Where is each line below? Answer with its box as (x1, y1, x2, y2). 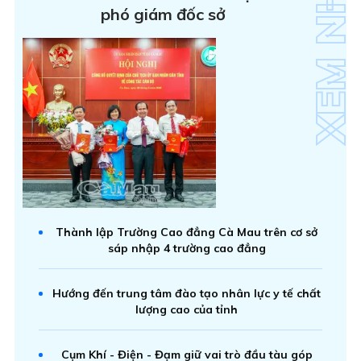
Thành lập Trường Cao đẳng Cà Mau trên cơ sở (56, 224, 317, 239)
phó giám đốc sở (101, 3, 226, 24)
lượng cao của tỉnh (135, 301, 238, 317)
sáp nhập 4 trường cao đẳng (107, 240, 266, 255)
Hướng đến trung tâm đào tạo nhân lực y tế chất (52, 285, 321, 301)
